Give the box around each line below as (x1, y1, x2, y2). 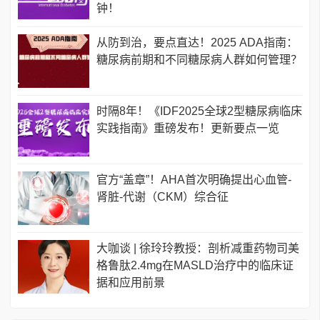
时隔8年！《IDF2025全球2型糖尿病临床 (96, 105, 302, 118)
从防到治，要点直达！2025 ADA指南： (96, 36, 298, 49)
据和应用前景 (96, 276, 165, 289)
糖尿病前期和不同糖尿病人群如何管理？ (96, 54, 302, 66)
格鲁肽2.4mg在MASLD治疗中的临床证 (96, 259, 294, 272)
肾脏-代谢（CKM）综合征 (96, 191, 229, 204)
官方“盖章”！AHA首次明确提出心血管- (96, 174, 291, 186)
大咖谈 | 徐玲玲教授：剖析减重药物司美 (96, 242, 299, 255)
